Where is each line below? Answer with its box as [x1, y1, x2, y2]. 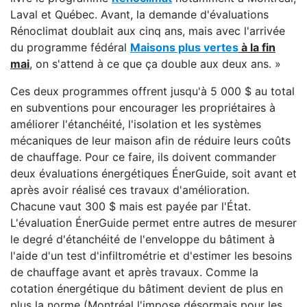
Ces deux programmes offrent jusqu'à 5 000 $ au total [10, 84, 295, 98]
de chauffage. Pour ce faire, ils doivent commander [10, 150, 276, 164]
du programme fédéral [10, 40, 130, 54]
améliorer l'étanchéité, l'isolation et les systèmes [10, 117, 261, 131]
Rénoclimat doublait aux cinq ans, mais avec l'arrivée [10, 24, 285, 38]
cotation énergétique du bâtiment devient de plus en [10, 282, 283, 295]
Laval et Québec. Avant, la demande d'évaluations [10, 8, 269, 21]
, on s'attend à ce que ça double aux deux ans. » [29, 57, 281, 71]
